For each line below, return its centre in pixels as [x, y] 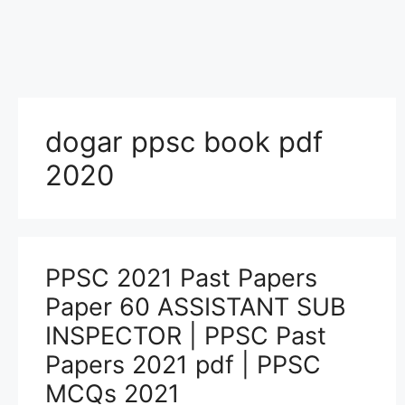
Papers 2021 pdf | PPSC [183, 365]
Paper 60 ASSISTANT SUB [196, 307]
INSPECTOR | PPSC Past [186, 336]
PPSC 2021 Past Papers [181, 278]
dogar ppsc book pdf [184, 141]
